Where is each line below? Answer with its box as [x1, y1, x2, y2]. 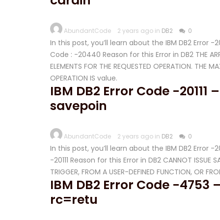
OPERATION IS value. [50, 73, 117, 83]
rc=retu [50, 191, 98, 208]
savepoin [50, 97, 107, 114]
